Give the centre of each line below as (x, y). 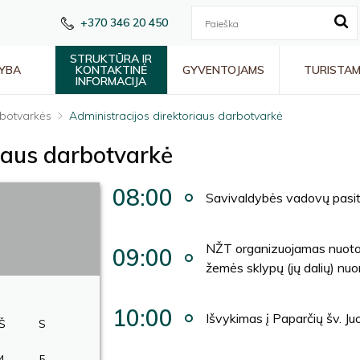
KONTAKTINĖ (111, 70)
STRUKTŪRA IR (111, 59)
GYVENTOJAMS (224, 70)
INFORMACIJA (111, 81)
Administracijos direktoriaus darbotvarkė (176, 116)
